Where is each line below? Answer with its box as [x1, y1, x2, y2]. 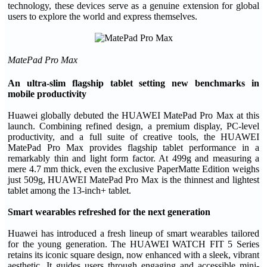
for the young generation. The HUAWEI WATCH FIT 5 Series [8, 239, 259, 249]
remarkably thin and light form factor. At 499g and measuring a [8, 153, 259, 163]
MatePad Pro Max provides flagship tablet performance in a [8, 142, 259, 153]
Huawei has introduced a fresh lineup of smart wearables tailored [8, 228, 259, 238]
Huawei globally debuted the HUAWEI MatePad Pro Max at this [8, 110, 259, 120]
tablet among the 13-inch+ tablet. [8, 185, 131, 195]
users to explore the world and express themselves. [8, 11, 197, 21]
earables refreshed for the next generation [42, 207, 210, 217]
